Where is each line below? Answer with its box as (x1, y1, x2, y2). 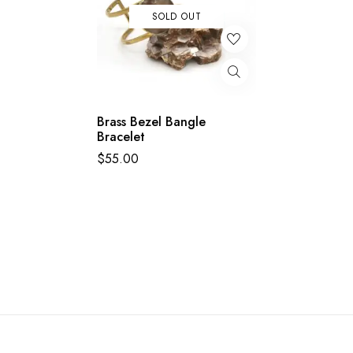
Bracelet (97, 128, 146, 147)
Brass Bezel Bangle (97, 113, 206, 132)
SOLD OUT (151, 9, 202, 24)
